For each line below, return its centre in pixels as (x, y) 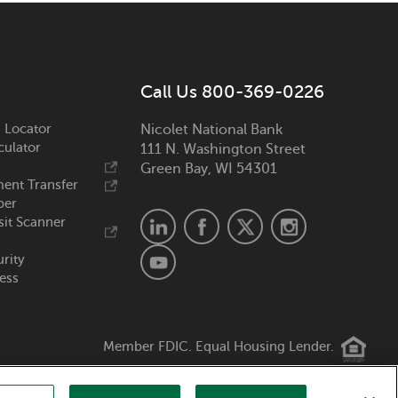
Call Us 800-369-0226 (232, 92)
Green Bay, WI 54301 (208, 169)
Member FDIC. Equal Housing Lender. (221, 346)
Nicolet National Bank (211, 130)
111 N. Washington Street (223, 150)
